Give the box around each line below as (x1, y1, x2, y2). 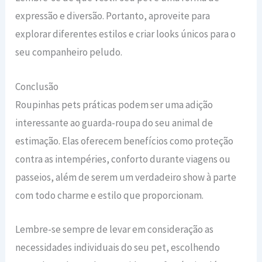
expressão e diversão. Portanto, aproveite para (15, 9, 211, 23)
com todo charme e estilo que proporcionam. (15, 188, 204, 202)
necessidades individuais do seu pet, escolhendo (15, 240, 220, 254)
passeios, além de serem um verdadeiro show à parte (15, 170, 237, 184)
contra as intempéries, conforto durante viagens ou (15, 152, 231, 166)
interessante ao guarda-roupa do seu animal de (15, 116, 213, 129)
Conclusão (15, 80, 59, 93)
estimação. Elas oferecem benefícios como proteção (15, 134, 234, 147)
